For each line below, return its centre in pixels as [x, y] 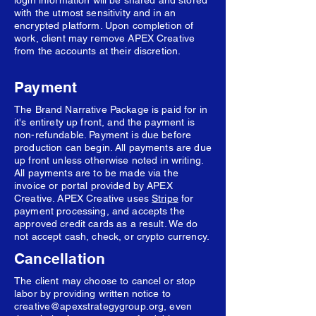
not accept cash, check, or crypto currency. [112, 236]
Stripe [165, 198]
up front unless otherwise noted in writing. [109, 160]
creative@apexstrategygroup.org [89, 306]
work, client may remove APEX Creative [105, 38]
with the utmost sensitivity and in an [95, 13]
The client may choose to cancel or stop [105, 281]
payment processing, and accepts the [99, 211]
